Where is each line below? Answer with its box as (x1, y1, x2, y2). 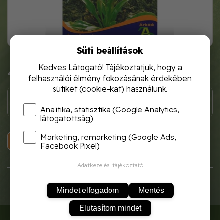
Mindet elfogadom (56, 186, 119, 194)
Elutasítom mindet (79, 204, 141, 212)
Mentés (138, 186, 164, 194)
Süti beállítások (77, 45, 143, 55)
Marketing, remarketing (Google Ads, (40, 132, 176, 142)
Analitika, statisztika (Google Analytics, (40, 105, 179, 114)
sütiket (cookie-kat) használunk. (53, 84, 167, 94)
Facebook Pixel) (40, 141, 100, 151)
